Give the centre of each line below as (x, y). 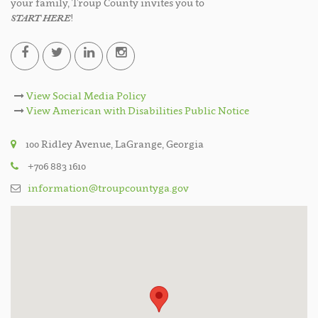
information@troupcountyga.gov (108, 187)
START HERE (40, 20)
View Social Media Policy (85, 95)
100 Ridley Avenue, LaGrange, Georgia (114, 143)
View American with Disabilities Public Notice (137, 110)
